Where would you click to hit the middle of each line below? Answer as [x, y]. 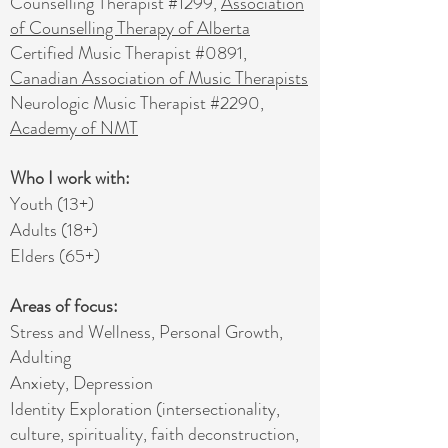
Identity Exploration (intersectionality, [145, 409]
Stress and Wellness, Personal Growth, [146, 332]
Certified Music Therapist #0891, [128, 53]
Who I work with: [70, 178]
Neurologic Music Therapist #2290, [137, 103]
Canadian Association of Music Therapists [159, 78]
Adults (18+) [56, 230]
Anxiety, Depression [83, 383]
